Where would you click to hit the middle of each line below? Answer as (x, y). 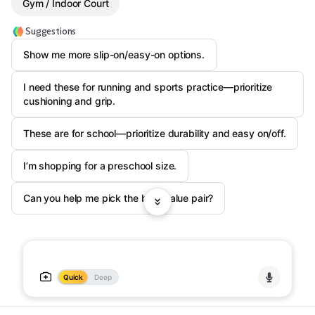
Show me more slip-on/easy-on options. (114, 54)
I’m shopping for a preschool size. (100, 166)
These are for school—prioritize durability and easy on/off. (155, 133)
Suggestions (51, 31)
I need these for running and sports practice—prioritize (148, 87)
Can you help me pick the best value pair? (118, 198)
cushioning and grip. (70, 101)
